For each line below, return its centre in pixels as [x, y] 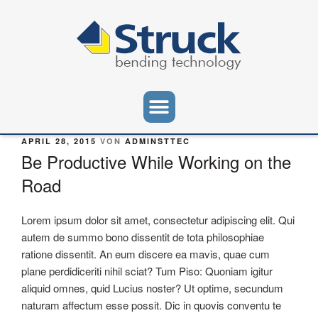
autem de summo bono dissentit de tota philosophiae [143, 236]
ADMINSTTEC [158, 141]
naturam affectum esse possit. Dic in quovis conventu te [151, 305]
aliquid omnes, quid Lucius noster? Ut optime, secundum [152, 287]
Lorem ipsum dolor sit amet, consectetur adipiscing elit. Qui [158, 219]
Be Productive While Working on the [156, 161]
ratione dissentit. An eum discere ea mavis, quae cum [146, 253]
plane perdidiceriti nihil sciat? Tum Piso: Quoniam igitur [147, 270]
